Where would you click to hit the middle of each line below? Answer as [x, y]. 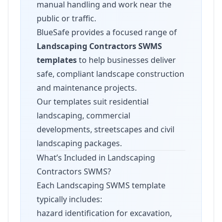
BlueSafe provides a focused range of [107, 32]
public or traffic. [66, 18]
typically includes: [69, 199]
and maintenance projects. [87, 88]
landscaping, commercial [83, 115]
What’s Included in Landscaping [96, 158]
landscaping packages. [79, 143]
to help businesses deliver [126, 60]
